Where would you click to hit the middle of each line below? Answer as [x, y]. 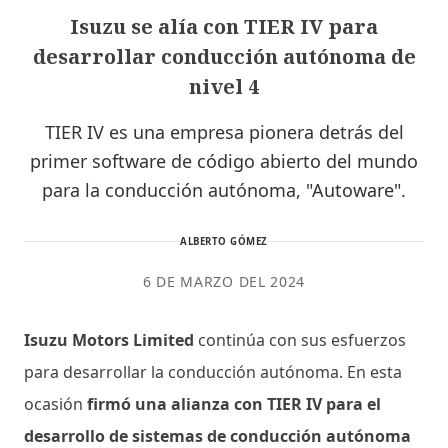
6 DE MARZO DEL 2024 [224, 281]
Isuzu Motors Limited [109, 339]
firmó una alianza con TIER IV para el [232, 403]
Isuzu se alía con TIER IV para [224, 26]
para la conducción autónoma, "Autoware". [224, 189]
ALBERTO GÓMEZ [224, 241]
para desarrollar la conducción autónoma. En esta [213, 371]
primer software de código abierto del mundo [224, 160]
